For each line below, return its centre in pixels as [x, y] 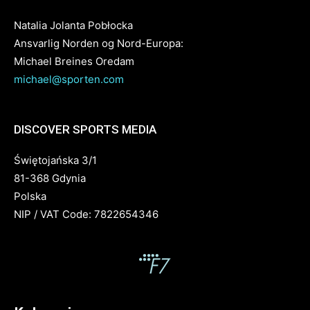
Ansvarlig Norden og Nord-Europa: [99, 43]
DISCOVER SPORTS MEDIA [85, 129]
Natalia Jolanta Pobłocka [73, 25]
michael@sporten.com [69, 79]
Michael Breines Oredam [74, 61]
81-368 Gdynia [50, 178]
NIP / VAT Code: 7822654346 [86, 214]
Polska [30, 196]
